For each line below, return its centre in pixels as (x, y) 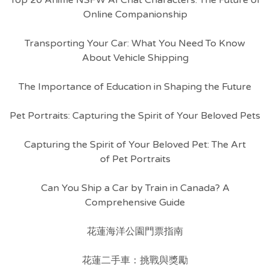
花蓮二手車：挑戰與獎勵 (135, 260)
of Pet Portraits (135, 159)
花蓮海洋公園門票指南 (135, 231)
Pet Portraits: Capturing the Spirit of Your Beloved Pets (135, 116)
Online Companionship (135, 14)
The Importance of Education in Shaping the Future (135, 87)
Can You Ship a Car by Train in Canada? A (135, 188)
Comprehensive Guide (135, 202)
